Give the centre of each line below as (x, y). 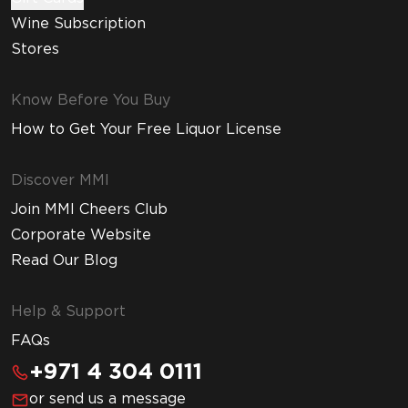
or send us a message (107, 399)
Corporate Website (81, 235)
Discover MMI (60, 181)
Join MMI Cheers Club (89, 210)
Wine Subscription (78, 24)
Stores (35, 50)
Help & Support (68, 312)
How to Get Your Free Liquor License (146, 130)
